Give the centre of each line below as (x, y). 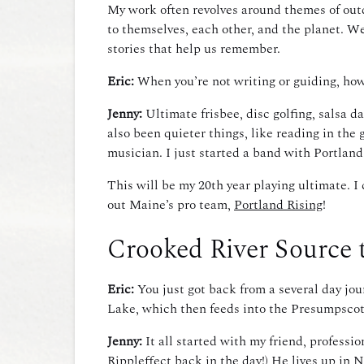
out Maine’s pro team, (171, 205)
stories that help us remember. (195, 49)
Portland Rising (278, 205)
